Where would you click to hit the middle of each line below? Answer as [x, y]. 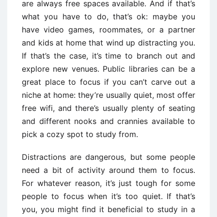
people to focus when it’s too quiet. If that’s [108, 196]
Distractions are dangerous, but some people [108, 157]
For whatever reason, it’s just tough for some [108, 183]
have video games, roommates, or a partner [108, 30]
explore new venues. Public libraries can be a [108, 69]
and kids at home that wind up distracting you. [108, 43]
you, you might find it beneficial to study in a [108, 209]
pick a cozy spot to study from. [80, 134]
